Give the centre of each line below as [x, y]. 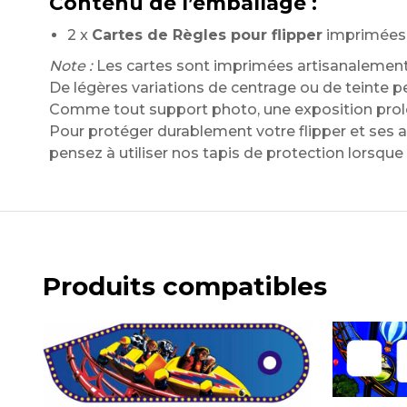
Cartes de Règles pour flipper [207, 35]
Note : [70, 66]
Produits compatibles [185, 286]
